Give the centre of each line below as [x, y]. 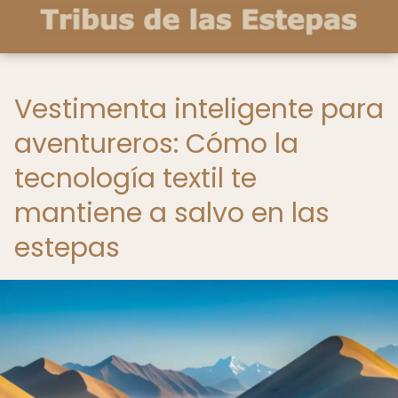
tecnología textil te [135, 179]
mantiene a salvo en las [172, 213]
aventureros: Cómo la [156, 144]
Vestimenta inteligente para [199, 109]
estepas [67, 248]
